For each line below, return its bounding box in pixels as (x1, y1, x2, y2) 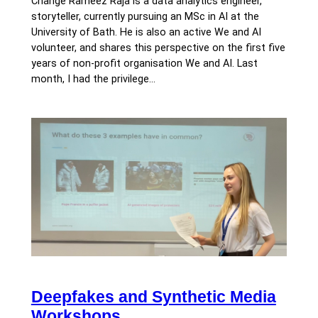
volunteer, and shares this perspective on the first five (31, 41, 285, 54)
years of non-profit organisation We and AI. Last (31, 57, 258, 70)
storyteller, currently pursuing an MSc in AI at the (31, 10, 259, 23)
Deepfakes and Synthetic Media (31, 287, 276, 306)
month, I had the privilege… (31, 72, 155, 85)
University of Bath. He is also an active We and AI (31, 26, 261, 38)
